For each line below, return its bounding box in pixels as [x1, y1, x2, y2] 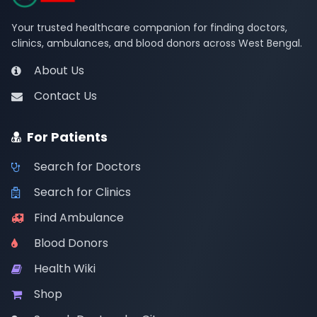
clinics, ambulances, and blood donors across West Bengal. [11, 36, 302, 50]
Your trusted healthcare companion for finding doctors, [11, 21, 287, 35]
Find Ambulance [34, 209, 124, 226]
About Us [34, 62, 84, 79]
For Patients [27, 128, 108, 146]
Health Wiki [34, 260, 96, 277]
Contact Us [34, 88, 97, 104]
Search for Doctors [34, 158, 141, 175]
